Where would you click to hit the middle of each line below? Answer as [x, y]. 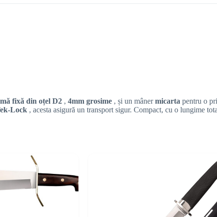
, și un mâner [134, 101]
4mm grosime [91, 101]
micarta [169, 101]
